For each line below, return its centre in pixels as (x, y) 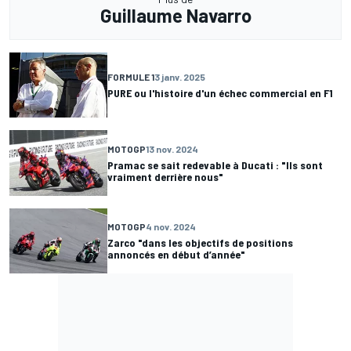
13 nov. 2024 (172, 149)
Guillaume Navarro (175, 16)
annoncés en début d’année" (176, 255)
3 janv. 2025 (180, 77)
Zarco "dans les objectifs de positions (200, 243)
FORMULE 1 (131, 77)
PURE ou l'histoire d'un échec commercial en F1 (220, 93)
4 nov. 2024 (171, 227)
